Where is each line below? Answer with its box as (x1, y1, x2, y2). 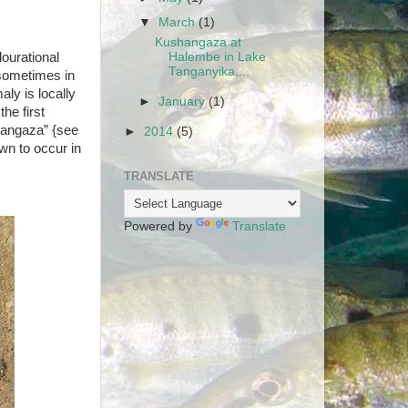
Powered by (124, 219, 196, 233)
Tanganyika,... (168, 65, 250, 79)
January (158, 95, 209, 109)
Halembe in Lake (168, 50, 266, 65)
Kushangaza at (154, 36, 241, 50)
